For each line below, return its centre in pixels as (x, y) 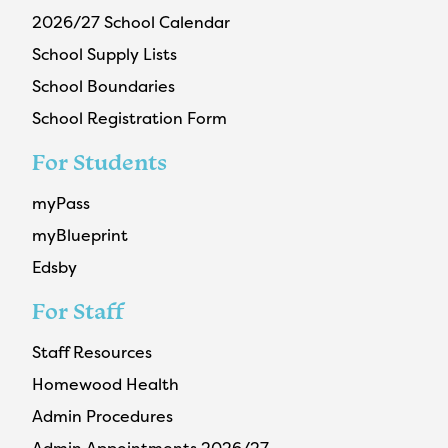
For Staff (78, 310)
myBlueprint (80, 234)
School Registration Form (129, 117)
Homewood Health (105, 383)
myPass (61, 202)
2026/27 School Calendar (131, 21)
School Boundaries (103, 85)
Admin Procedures (102, 415)
